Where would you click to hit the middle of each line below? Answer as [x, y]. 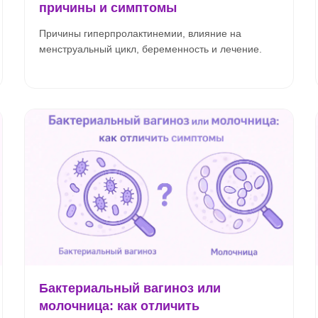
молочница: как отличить [119, 306]
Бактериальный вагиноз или [130, 288]
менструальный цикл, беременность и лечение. [150, 49]
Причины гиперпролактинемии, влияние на [140, 33]
